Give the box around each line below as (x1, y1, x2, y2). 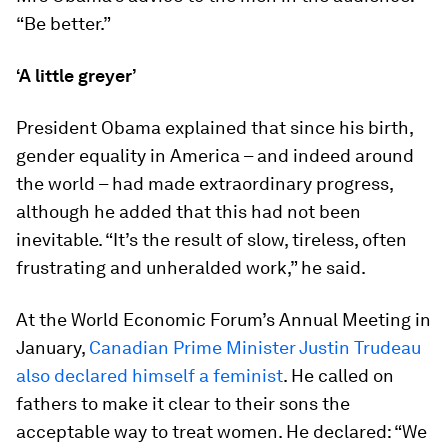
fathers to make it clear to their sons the (16, 393, 350, 414)
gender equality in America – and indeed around (16, 145, 414, 166)
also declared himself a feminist (16, 365, 283, 386)
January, (16, 337, 89, 358)
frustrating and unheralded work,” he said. (16, 257, 366, 278)
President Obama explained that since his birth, (16, 117, 413, 138)
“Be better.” (16, 13, 111, 34)
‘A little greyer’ (16, 65, 137, 86)
